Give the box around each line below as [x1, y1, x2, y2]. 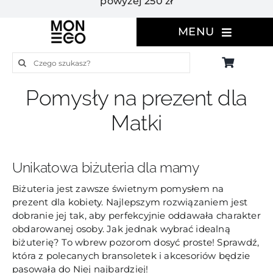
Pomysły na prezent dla [26, 85, 247, 110]
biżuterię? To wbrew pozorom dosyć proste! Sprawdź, [12, 236, 260, 248]
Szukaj [11, 52, 43, 65]
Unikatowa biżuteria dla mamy [12, 159, 199, 175]
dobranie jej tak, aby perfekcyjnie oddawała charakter [12, 209, 261, 221]
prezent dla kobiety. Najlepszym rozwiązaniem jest [12, 196, 248, 208]
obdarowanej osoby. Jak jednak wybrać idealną [12, 222, 230, 235]
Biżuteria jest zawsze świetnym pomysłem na [12, 182, 224, 194]
